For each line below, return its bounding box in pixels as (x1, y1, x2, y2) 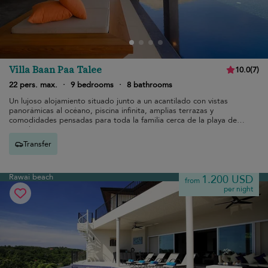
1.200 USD (202, 172, 253, 187)
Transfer (23, 138, 51, 150)
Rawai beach (9, 172, 53, 182)
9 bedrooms (71, 80, 114, 90)
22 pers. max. (9, 80, 57, 90)
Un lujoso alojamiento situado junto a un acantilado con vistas (9, 96, 228, 106)
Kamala (9, 124, 35, 135)
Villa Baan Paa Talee (9, 63, 102, 76)
